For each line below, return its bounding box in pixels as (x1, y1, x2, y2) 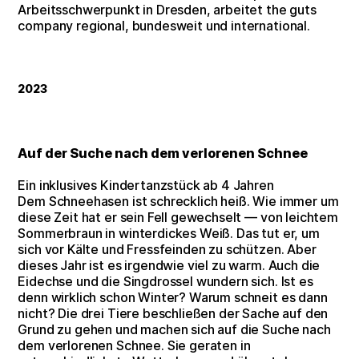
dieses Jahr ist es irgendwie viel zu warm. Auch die (18, 256, 321, 273)
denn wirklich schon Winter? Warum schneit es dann (18, 288, 328, 305)
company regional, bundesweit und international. (18, 17, 310, 34)
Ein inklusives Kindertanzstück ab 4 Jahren (18, 176, 274, 193)
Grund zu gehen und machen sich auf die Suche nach (18, 321, 331, 337)
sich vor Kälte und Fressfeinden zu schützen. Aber (18, 240, 317, 257)
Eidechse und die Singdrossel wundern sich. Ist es (18, 272, 313, 289)
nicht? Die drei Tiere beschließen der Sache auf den (18, 305, 329, 321)
